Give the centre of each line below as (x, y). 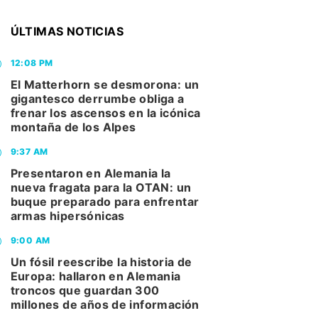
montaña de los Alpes (73, 127)
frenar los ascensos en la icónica (105, 113)
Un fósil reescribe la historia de (101, 262)
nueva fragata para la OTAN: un (101, 188)
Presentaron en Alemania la (91, 174)
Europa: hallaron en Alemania (95, 276)
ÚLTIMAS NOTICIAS (67, 32)
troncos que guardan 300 (85, 291)
